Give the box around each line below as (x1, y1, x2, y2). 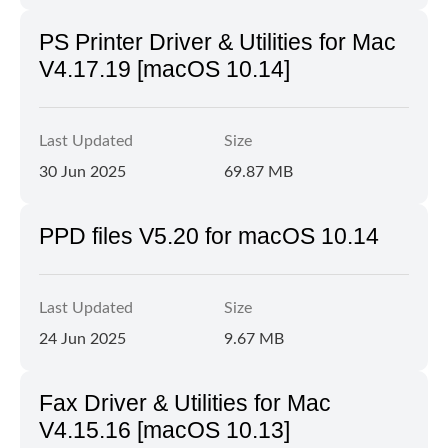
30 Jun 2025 (39, 164, 126, 180)
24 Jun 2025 (39, 331, 126, 347)
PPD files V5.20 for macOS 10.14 (39, 223, 379, 249)
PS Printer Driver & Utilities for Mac (39, 29, 396, 55)
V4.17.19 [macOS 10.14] (39, 56, 290, 82)
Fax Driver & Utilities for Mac (39, 390, 331, 416)
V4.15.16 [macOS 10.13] (39, 417, 290, 443)
